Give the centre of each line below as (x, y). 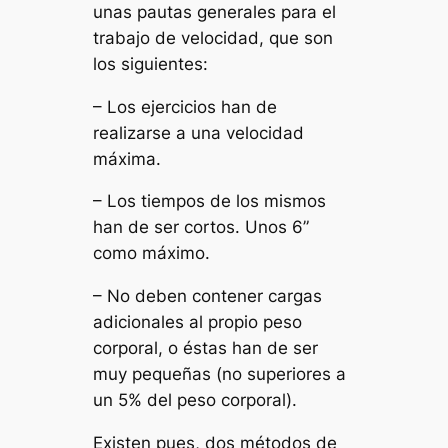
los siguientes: (151, 63)
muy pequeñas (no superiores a (220, 374)
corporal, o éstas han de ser (206, 348)
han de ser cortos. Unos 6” (201, 227)
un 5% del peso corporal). (195, 400)
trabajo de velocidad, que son (213, 37)
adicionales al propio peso (198, 322)
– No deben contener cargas (208, 296)
